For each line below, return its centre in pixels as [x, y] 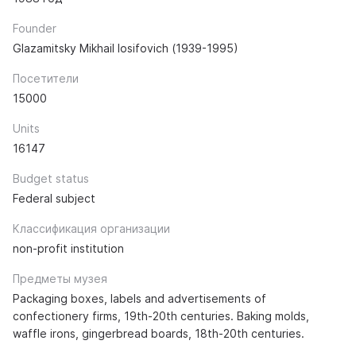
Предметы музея [60, 278]
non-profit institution [68, 248]
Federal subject [54, 198]
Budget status [51, 178]
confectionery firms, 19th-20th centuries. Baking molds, [161, 315]
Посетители [46, 78]
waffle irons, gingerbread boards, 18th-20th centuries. [159, 333]
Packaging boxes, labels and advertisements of [139, 298]
